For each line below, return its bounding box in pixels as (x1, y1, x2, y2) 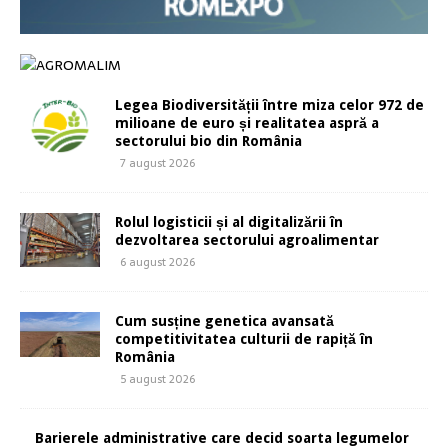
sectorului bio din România (115, 133, 302, 150)
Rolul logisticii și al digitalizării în (115, 214, 343, 231)
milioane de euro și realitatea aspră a (115, 115, 379, 132)
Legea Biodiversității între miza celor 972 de (115, 97, 424, 114)
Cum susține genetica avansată (115, 313, 334, 330)
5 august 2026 (120, 370, 195, 389)
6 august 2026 (120, 253, 195, 272)
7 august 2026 (120, 154, 195, 173)
